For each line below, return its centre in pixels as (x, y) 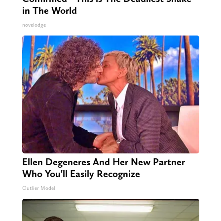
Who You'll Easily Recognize (81, 174)
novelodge (34, 25)
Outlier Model (38, 188)
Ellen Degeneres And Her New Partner (103, 162)
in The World (49, 11)
